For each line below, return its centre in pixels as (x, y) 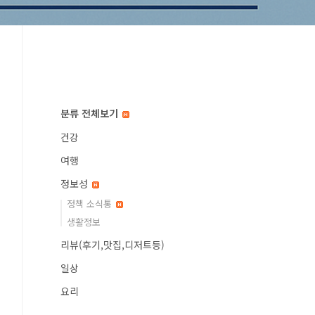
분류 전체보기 (91, 113)
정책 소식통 (91, 204)
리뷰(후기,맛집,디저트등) (112, 245)
